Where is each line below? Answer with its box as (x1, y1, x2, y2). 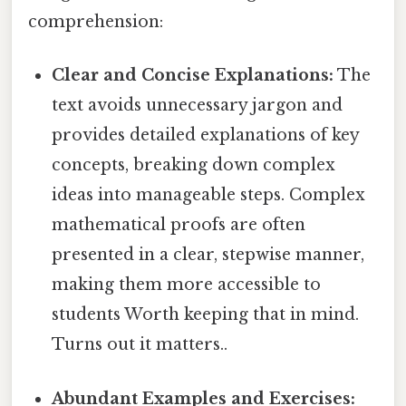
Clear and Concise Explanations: (52, 65, 334, 86)
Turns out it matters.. (52, 334, 228, 355)
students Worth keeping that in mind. (52, 304, 360, 325)
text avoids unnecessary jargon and (52, 95, 343, 116)
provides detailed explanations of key (52, 125, 360, 146)
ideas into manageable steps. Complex (52, 185, 366, 206)
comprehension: (28, 12, 163, 33)
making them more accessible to (52, 275, 322, 295)
